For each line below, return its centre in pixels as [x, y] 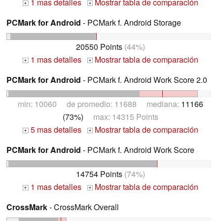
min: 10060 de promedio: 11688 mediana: [99, 104]
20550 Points [99, 47]
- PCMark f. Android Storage [131, 23]
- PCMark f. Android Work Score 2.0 [144, 80]
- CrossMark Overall [83, 207]
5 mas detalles [55, 129]
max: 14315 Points [121, 116]
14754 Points [99, 174]
